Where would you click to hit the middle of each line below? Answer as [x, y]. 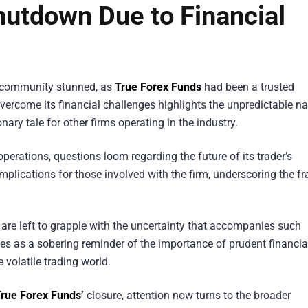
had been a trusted [248, 87]
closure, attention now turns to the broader [187, 296]
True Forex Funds [158, 87]
